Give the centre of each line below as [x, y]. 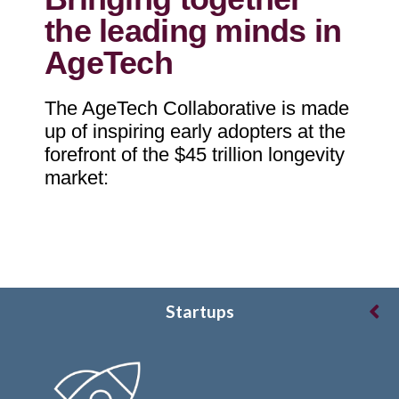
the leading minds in [193, 30]
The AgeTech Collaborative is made [197, 108]
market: [77, 177]
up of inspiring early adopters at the [195, 131]
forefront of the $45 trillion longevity [195, 154]
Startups [199, 311]
